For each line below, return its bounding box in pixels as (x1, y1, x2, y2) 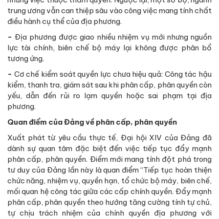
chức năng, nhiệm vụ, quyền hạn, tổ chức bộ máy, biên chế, (7, 176, 212, 186)
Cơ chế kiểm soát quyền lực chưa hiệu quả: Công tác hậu (14, 69, 212, 79)
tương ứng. (7, 54, 44, 64)
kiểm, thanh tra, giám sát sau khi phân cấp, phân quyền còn (7, 80, 212, 90)
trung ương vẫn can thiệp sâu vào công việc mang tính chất (7, 6, 212, 16)
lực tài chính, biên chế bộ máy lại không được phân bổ (7, 43, 212, 53)
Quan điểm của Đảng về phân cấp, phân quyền (7, 117, 177, 127)
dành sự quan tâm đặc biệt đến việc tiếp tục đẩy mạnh (7, 144, 212, 153)
